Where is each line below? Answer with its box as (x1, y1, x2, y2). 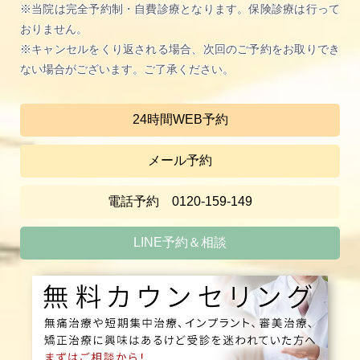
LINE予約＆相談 (133, 235, 227, 250)
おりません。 (20, 22, 88, 36)
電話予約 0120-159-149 (108, 194, 252, 209)
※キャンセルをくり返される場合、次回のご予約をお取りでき (20, 43, 340, 56)
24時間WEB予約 (132, 112, 228, 127)
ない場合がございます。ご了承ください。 (20, 63, 234, 76)
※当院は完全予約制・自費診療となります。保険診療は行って (20, 2, 340, 16)
